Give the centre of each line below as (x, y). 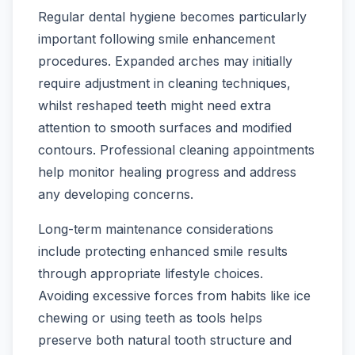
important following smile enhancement (157, 39)
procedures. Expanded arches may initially (165, 61)
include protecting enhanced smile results (163, 252)
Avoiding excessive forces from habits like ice (174, 296)
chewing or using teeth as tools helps (150, 318)
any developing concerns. (116, 195)
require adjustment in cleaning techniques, (164, 84)
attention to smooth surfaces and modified (165, 128)
